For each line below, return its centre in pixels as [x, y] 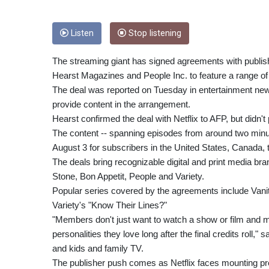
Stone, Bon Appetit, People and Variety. [128, 176]
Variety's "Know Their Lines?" [110, 205]
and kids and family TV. [98, 248]
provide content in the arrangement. [121, 104]
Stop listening [154, 33]
